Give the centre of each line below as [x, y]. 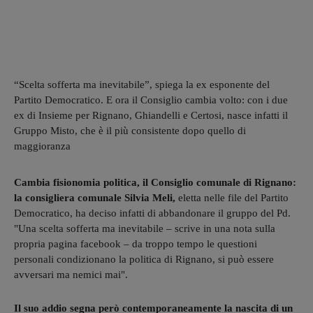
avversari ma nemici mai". [72, 274]
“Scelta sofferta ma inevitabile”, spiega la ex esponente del [142, 84]
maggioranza [42, 146]
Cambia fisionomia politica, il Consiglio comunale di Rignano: [155, 182]
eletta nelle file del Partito [233, 197]
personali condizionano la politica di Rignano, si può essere [144, 259]
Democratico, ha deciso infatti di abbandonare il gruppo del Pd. [152, 213]
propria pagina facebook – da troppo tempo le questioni [136, 243]
